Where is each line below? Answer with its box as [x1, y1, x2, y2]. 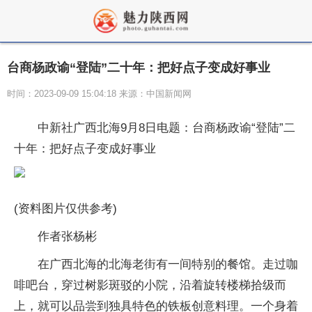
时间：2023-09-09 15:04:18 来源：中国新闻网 [7, 88, 192, 99]
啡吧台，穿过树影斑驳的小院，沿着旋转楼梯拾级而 [14, 279, 286, 292]
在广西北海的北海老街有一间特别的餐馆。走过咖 [38, 258, 298, 271]
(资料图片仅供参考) [14, 202, 117, 215]
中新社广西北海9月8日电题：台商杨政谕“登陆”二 [38, 121, 295, 134]
